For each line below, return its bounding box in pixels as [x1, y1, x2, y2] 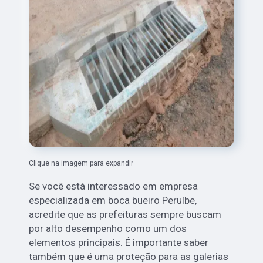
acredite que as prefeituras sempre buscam [29, 208, 222, 220]
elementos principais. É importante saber [29, 236, 209, 248]
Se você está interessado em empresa [29, 180, 198, 192]
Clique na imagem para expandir [29, 159, 134, 167]
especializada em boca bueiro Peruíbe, [29, 194, 197, 206]
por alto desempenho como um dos [29, 222, 187, 234]
